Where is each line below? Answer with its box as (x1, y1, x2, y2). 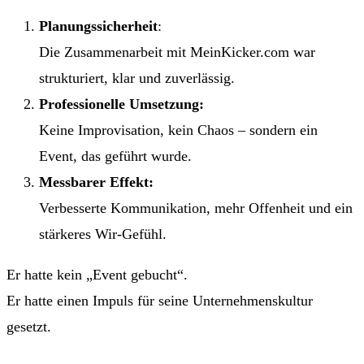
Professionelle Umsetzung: (39, 96, 204, 113)
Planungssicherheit (39, 18, 158, 35)
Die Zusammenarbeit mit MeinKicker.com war (39, 44, 315, 61)
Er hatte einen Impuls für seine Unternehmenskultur (6, 292, 313, 310)
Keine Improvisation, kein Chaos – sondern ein (39, 122, 318, 139)
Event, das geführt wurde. (39, 148, 192, 165)
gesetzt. (6, 318, 51, 336)
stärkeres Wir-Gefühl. (39, 226, 167, 243)
